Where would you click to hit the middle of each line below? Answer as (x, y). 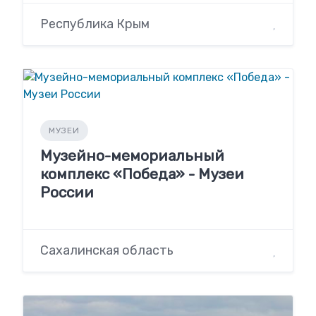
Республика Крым (95, 24)
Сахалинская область (107, 251)
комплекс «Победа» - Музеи (142, 174)
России (67, 192)
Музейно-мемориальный (132, 155)
